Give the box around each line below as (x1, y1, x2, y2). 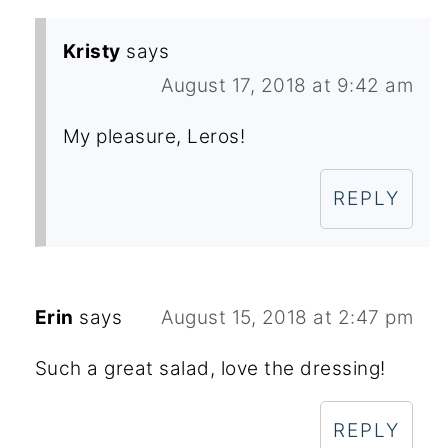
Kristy (62, 39, 121, 63)
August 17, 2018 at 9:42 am (161, 73, 414, 97)
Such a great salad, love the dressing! (34, 356, 386, 380)
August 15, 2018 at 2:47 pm (161, 305, 414, 329)
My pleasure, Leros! (62, 124, 246, 148)
